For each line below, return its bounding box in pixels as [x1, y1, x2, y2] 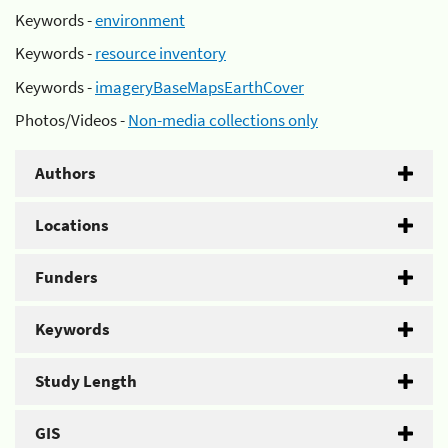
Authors [35, 162, 96, 184]
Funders [35, 266, 98, 288]
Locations [35, 214, 109, 236]
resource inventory [95, 42, 226, 64]
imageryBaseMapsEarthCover [95, 75, 304, 98]
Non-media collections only [128, 109, 318, 131]
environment [95, 8, 185, 31]
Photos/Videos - [15, 109, 128, 131]
